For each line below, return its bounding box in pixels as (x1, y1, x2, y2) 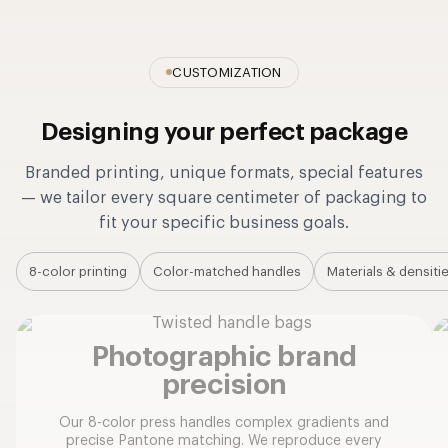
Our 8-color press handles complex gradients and (59, 415, 389, 430)
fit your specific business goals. (99, 214, 349, 231)
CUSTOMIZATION (172, 65, 282, 79)
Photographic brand (91, 342, 357, 371)
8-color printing (29, 264, 127, 278)
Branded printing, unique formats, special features (25, 164, 423, 181)
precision (161, 370, 287, 399)
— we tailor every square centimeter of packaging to (21, 189, 427, 206)
